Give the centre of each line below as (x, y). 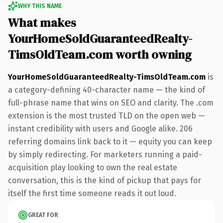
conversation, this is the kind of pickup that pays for (105, 180)
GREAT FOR (43, 215)
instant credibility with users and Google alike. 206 (100, 128)
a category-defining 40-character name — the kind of (107, 90)
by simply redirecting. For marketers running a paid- (105, 154)
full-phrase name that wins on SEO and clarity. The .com (111, 103)
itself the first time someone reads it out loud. (92, 193)
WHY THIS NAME (40, 6)
